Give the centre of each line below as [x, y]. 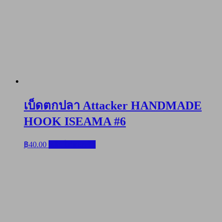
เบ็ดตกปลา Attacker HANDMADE [113, 106]
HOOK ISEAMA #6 [75, 122]
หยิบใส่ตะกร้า [72, 145]
